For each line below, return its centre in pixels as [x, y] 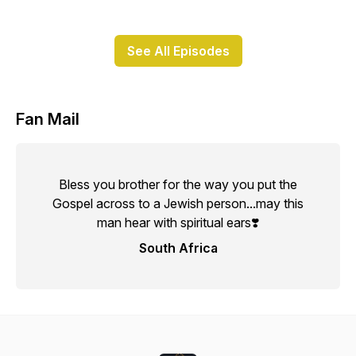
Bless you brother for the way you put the [178, 184]
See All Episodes [178, 51]
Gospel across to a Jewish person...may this [178, 203]
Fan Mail [48, 119]
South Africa [178, 248]
